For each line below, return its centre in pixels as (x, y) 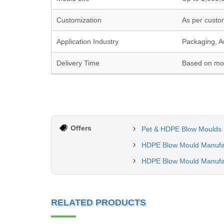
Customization (79, 20)
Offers (81, 128)
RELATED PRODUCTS (98, 202)
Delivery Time (78, 63)
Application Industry (87, 41)
